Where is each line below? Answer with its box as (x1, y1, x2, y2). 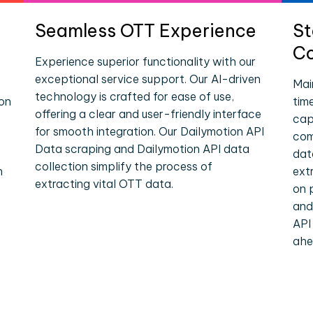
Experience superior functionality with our (35, 54, 256, 68)
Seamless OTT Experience (35, 20, 257, 42)
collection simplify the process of (35, 159, 213, 173)
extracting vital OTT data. (35, 177, 174, 191)
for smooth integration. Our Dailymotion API (35, 124, 265, 138)
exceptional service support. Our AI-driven (35, 72, 261, 86)
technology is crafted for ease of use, (35, 89, 235, 103)
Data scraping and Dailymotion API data (35, 142, 250, 156)
